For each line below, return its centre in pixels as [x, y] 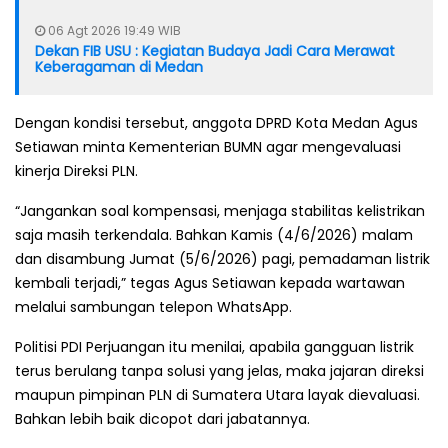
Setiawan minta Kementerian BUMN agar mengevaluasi [208, 146]
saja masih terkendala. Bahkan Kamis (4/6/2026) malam [214, 234]
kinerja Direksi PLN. [76, 170]
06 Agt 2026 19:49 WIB [113, 30]
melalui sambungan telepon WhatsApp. [153, 306]
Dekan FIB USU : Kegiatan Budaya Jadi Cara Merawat [215, 50]
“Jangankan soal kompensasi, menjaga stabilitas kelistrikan [220, 210]
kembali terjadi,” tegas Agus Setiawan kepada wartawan [210, 282]
